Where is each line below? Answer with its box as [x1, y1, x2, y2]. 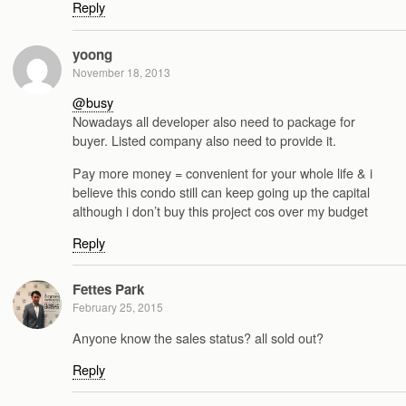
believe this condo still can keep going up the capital [72, 181, 370, 201]
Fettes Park [72, 279, 144, 300]
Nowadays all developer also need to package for [72, 111, 355, 131]
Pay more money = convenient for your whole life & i [72, 162, 372, 182]
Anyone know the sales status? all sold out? [72, 327, 324, 347]
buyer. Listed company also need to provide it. [72, 130, 336, 150]
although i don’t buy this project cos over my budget [72, 200, 368, 220]
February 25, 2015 [72, 299, 163, 315]
